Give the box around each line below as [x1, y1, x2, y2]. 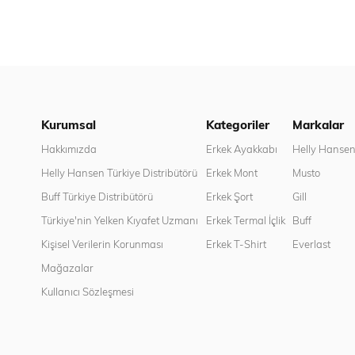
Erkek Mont [205, 166, 258, 179]
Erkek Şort [205, 189, 253, 203]
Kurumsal [41, 116, 96, 132]
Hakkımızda [41, 142, 97, 155]
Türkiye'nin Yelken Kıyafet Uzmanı [41, 213, 198, 227]
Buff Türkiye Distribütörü [41, 189, 153, 203]
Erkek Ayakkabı [205, 142, 277, 155]
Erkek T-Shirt [205, 237, 266, 250]
